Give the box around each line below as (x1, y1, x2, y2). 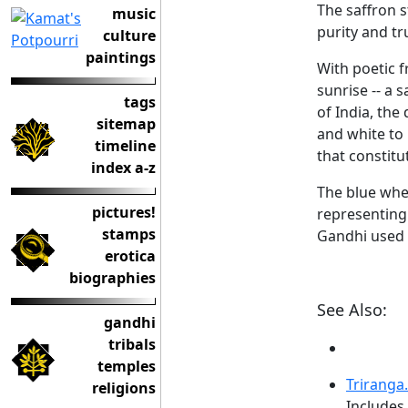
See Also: (317, 298, 387, 321)
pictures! (92, 202, 156, 222)
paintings (86, 47, 156, 67)
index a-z (91, 158, 156, 178)
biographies (69, 268, 156, 288)
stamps (102, 224, 156, 244)
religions (92, 378, 156, 398)
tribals (108, 334, 156, 354)
